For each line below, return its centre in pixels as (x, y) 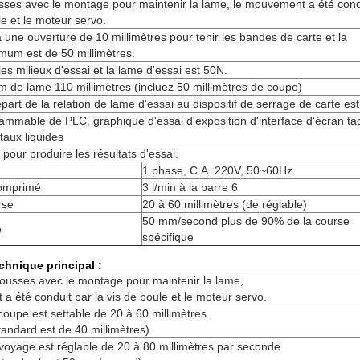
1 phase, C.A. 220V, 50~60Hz (217, 170)
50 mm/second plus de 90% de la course (246, 221)
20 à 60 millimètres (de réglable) (225, 204)
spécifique (168, 237)
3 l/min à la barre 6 (190, 187)
